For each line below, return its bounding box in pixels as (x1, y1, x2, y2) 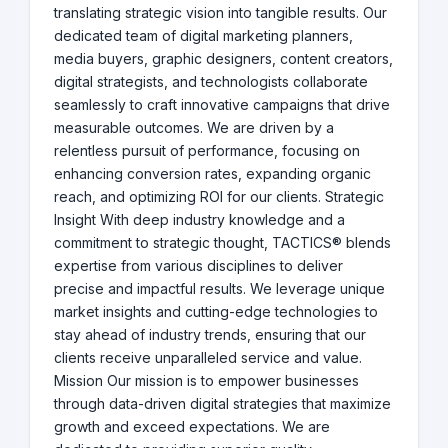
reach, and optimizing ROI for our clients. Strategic (54, 188, 384, 206)
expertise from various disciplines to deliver (54, 257, 343, 275)
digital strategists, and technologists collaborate (54, 73, 368, 91)
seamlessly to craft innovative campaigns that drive (54, 96, 390, 114)
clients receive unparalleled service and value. (54, 349, 362, 367)
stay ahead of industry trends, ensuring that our (54, 326, 366, 344)
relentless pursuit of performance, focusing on (54, 142, 360, 160)
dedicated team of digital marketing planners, (54, 27, 353, 45)
